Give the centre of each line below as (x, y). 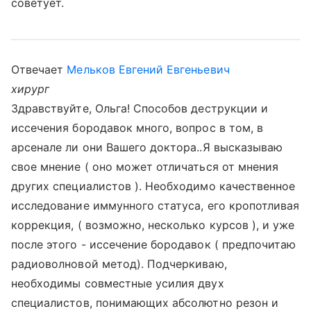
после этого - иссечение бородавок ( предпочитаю (154, 244)
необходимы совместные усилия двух (118, 283)
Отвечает (39, 69)
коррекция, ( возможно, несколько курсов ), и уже (153, 225)
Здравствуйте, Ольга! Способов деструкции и (140, 108)
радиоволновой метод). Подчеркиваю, (119, 264)
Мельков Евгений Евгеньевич (148, 69)
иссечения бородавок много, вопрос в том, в (137, 128)
